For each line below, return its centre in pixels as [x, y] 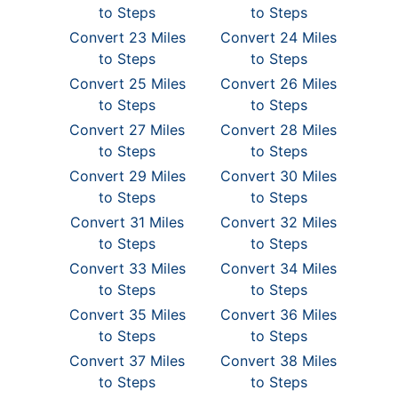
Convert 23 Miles [127, 37]
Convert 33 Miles [127, 268]
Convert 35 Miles [127, 314]
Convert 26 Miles [279, 84]
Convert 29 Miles [127, 176]
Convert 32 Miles [279, 222]
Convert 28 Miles [279, 130]
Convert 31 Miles [127, 222]
